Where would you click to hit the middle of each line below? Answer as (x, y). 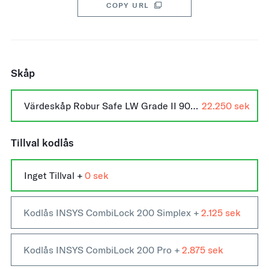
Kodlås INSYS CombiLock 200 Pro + (102, 250)
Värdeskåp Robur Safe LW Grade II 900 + (194, 106)
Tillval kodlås (42, 143)
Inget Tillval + (53, 175)
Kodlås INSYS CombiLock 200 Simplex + (111, 213)
